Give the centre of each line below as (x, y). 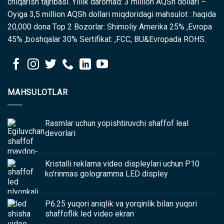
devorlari (60, 133)
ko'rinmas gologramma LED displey (106, 173)
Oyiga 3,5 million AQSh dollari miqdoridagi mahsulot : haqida (112, 14)
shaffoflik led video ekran (89, 213)
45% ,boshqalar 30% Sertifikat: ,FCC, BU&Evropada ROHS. (107, 39)
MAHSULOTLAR (38, 92)
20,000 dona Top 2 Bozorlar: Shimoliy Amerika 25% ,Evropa (110, 27)
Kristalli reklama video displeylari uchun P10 (122, 163)
